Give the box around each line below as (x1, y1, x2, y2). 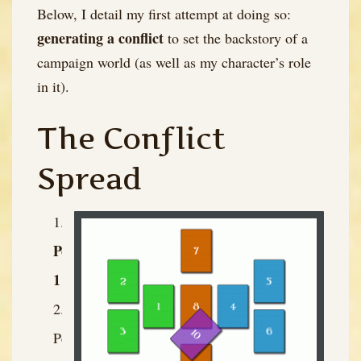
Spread (37, 161, 142, 197)
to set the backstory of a (164, 28, 308, 48)
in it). (37, 77, 69, 97)
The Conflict (37, 121, 226, 157)
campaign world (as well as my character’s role (37, 52, 311, 73)
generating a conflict (37, 27, 164, 49)
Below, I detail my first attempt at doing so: (37, 4, 291, 24)
